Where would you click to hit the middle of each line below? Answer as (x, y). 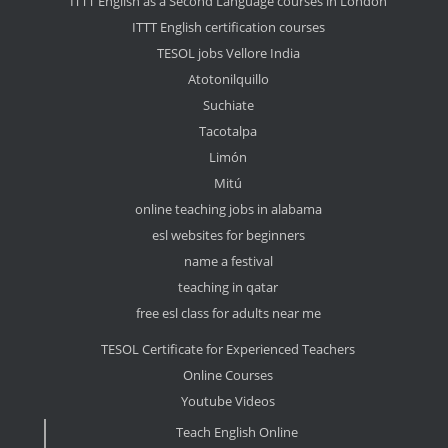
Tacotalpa (228, 131)
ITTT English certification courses (228, 27)
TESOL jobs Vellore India (228, 53)
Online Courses (228, 375)
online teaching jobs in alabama (228, 209)
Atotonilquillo (228, 79)
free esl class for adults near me (228, 313)
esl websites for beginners (228, 235)
